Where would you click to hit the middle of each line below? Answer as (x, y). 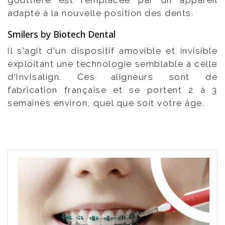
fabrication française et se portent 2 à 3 (113, 90)
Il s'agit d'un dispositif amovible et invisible (113, 51)
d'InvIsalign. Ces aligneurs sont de (113, 77)
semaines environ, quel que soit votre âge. (106, 103)
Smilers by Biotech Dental (62, 34)
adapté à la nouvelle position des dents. (100, 13)
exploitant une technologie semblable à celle (113, 64)
